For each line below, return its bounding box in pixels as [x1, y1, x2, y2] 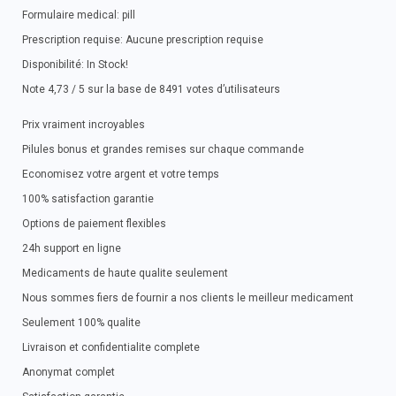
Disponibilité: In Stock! [22, 58, 128, 71]
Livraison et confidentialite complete [22, 341, 200, 354]
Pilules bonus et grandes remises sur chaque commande [22, 143, 304, 156]
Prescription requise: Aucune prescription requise [22, 34, 263, 46]
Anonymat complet [22, 366, 115, 378]
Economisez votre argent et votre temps [22, 168, 219, 180]
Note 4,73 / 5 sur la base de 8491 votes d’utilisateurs [22, 83, 280, 95]
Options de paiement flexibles [22, 217, 166, 230]
